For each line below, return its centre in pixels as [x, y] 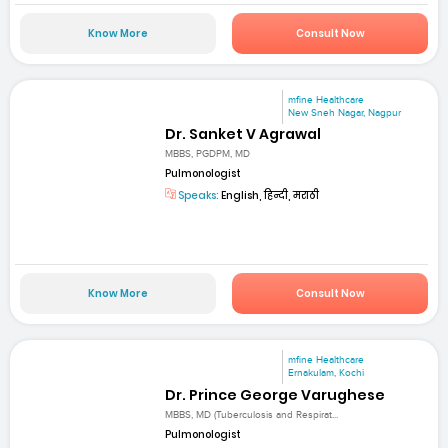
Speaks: [198, 196]
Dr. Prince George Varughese [275, 394]
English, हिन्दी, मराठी [269, 196]
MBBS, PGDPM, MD [208, 154]
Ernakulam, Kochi [326, 373]
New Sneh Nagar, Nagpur [345, 112]
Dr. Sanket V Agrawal [243, 133]
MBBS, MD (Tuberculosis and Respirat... [252, 414]
